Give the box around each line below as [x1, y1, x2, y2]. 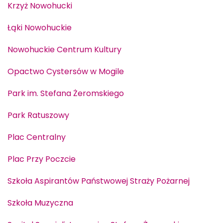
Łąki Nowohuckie [7, 21, 72, 33]
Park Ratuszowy [7, 109, 69, 121]
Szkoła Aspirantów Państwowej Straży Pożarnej [7, 175, 190, 187]
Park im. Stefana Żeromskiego [7, 87, 124, 99]
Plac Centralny [7, 131, 66, 143]
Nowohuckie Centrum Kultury [7, 43, 121, 55]
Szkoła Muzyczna [7, 197, 73, 209]
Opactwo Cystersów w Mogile [7, 65, 124, 77]
